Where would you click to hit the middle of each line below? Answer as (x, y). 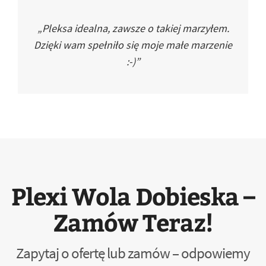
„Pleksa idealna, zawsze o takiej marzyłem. (133, 28)
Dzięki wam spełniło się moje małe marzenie (133, 45)
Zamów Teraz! (133, 222)
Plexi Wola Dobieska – (133, 196)
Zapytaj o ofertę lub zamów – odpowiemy (133, 253)
